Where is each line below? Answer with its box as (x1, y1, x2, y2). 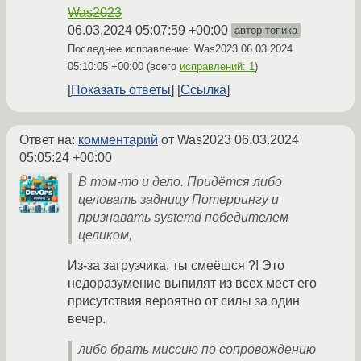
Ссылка (180, 82, 226, 97)
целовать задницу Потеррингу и (78, 192, 279, 206)
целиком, (78, 227, 132, 242)
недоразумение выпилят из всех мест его (68, 276, 317, 290)
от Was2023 (158, 132, 234, 147)
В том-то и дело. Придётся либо (78, 174, 282, 189)
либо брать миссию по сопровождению (78, 342, 316, 356)
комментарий (78, 132, 158, 147)
